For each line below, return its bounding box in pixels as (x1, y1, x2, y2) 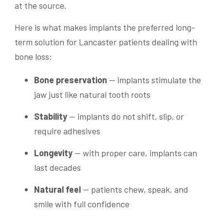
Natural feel (34, 183, 81, 195)
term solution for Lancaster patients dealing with (15, 36, 197, 47)
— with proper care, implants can (73, 147, 197, 158)
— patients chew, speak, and (81, 183, 188, 195)
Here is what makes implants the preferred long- (15, 21, 195, 33)
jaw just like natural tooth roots (34, 89, 150, 100)
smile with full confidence (34, 198, 129, 209)
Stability (34, 110, 67, 122)
